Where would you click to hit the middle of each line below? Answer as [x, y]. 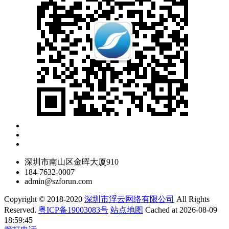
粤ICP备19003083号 [73, 210]
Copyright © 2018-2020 [44, 199]
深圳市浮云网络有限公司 [129, 199]
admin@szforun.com [58, 181]
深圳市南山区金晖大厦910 [72, 162]
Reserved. [21, 210]
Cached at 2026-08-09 [181, 210]
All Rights [192, 199]
